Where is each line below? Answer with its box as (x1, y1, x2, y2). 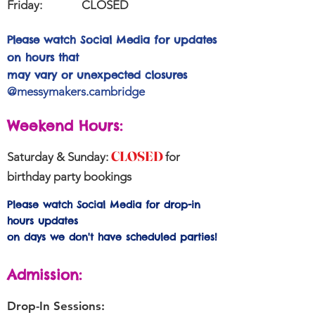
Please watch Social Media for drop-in (7, 198, 200, 211)
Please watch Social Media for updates (7, 33, 217, 46)
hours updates (7, 214, 82, 227)
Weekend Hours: (7, 117, 122, 134)
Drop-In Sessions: (7, 299, 105, 313)
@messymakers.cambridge (7, 84, 145, 98)
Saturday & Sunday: (7, 150, 111, 164)
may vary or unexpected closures (7, 68, 187, 82)
